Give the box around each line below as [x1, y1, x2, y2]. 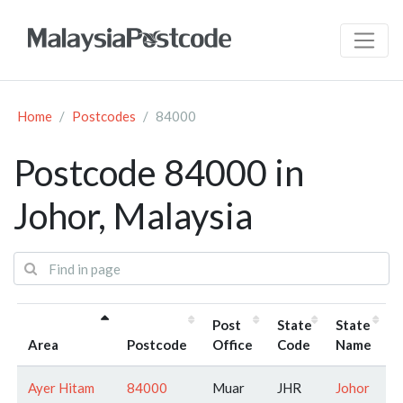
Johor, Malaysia [13, 194, 253, 238]
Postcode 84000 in [13, 151, 304, 195]
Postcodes [72, 108, 136, 125]
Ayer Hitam [28, 379, 94, 396]
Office [212, 336, 253, 353]
